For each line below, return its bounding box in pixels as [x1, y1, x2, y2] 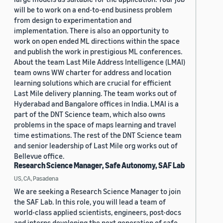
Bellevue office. [14, 151, 64, 161]
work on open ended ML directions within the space [14, 36, 180, 46]
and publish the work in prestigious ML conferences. [14, 47, 182, 56]
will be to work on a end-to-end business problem [14, 5, 172, 14]
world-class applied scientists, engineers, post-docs [14, 208, 181, 217]
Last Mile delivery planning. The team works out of [14, 89, 177, 98]
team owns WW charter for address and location [14, 68, 171, 77]
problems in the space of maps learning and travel [14, 120, 176, 129]
